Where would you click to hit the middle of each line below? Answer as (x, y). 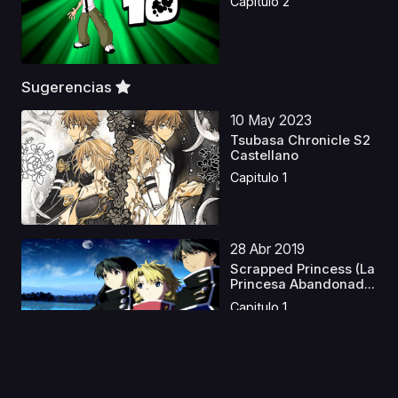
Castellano (265, 156)
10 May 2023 (271, 120)
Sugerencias (68, 87)
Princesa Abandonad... (303, 285)
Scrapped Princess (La (303, 270)
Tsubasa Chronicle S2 (301, 141)
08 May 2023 (273, 378)
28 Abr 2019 (268, 250)
